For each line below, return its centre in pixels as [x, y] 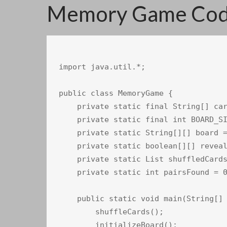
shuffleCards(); [111, 212]
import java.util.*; [102, 67]
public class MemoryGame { [116, 93]
